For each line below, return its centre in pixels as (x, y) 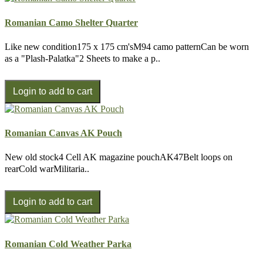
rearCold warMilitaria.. (47, 169)
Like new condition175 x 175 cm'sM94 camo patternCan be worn (127, 46)
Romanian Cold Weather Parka (68, 244)
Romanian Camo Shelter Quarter (71, 22)
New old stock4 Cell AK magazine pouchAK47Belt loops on (119, 157)
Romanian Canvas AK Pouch (63, 133)
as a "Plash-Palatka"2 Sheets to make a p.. (82, 58)
